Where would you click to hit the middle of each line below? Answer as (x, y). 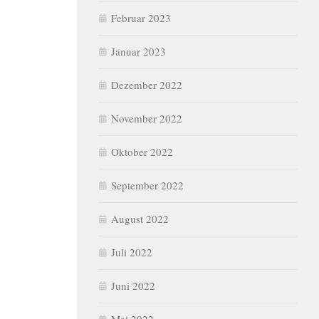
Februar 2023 (141, 18)
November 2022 (147, 118)
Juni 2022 (133, 286)
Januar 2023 (138, 51)
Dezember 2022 (147, 85)
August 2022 (140, 219)
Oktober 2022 (142, 152)
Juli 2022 (132, 252)
